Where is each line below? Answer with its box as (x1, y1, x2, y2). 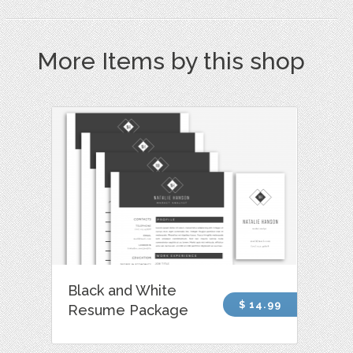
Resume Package (68, 301, 189, 318)
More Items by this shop (37, 47, 306, 76)
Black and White (68, 281, 177, 299)
